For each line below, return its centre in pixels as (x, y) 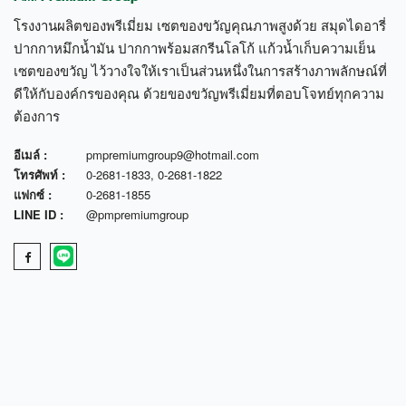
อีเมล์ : (30, 154)
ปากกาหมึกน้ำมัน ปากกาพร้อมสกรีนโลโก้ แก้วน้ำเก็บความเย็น (194, 47)
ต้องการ (37, 115)
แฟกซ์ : (33, 194)
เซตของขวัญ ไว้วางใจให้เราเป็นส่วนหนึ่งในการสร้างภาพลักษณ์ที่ (200, 70)
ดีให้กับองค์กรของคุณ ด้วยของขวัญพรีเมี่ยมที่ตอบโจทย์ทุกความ (199, 92)
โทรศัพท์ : (39, 174)
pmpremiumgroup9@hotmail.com (173, 154)
